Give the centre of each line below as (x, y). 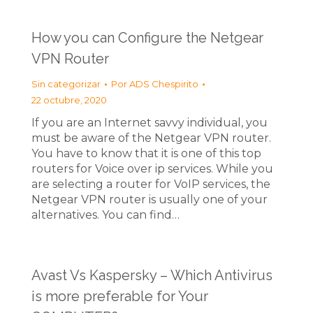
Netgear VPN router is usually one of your (150, 199)
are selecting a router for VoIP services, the (151, 184)
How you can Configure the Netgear (147, 38)
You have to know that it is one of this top (146, 153)
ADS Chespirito (164, 84)
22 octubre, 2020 (69, 100)
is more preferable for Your (120, 296)
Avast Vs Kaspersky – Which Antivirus (152, 275)
